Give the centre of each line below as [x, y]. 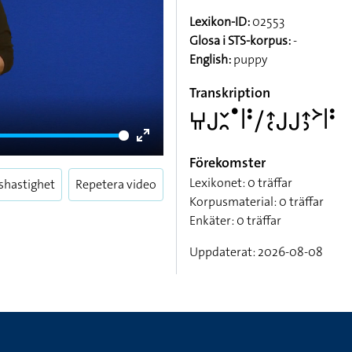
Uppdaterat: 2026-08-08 [256, 252]
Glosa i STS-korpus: [240, 40]
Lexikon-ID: [220, 22]
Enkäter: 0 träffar [235, 220]
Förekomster [227, 163]
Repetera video [116, 184]
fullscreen [170, 174]
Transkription [230, 93]
